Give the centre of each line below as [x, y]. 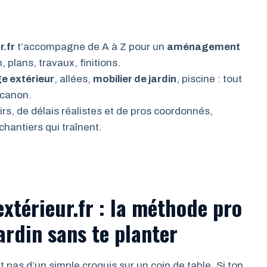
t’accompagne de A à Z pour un [91, 47]
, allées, [74, 79]
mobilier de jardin [135, 79]
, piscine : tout [209, 79]
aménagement [204, 47]
